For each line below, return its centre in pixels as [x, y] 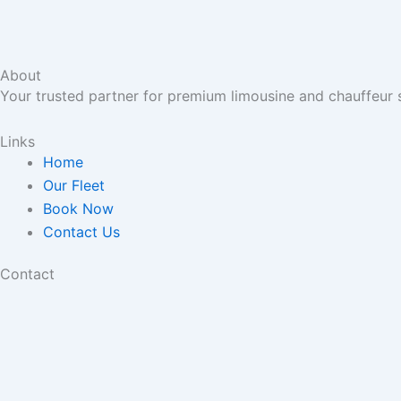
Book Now [78, 209]
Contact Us [81, 232]
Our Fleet [74, 186]
